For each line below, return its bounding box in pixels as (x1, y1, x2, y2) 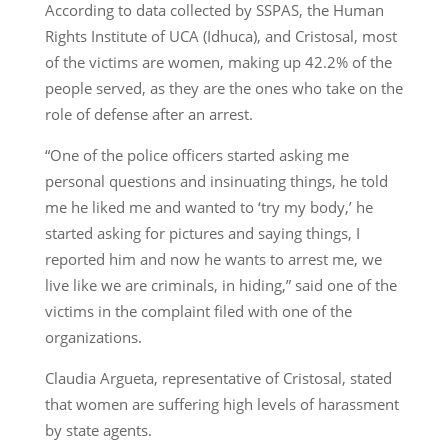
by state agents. (44, 419, 152, 440)
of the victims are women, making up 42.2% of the (44, 51, 392, 72)
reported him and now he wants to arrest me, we (44, 248, 382, 269)
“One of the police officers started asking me (44, 144, 349, 165)
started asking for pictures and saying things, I (44, 222, 360, 243)
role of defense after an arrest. (44, 103, 253, 124)
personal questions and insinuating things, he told (44, 170, 388, 191)
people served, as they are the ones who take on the (44, 77, 403, 98)
